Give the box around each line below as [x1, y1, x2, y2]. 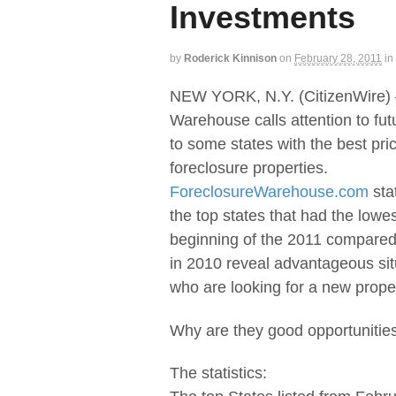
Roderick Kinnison [184, 51, 277, 65]
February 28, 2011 [294, 51, 382, 65]
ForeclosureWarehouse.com [170, 183, 369, 202]
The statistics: [170, 364, 267, 383]
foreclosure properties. [170, 159, 328, 178]
